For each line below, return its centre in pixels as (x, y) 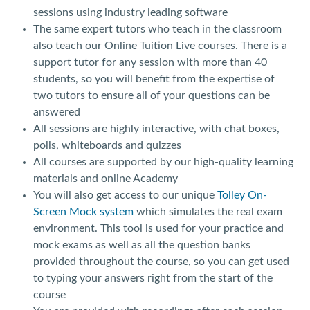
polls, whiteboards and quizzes (107, 146)
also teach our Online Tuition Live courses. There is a (160, 46)
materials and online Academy (106, 179)
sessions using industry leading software (130, 13)
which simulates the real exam (208, 212)
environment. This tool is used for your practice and (158, 229)
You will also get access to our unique (125, 195)
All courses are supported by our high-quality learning (163, 162)
